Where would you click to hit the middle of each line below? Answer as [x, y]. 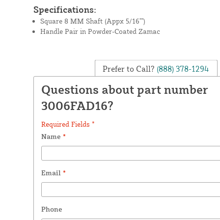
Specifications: [65, 9]
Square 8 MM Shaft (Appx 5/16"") [93, 21]
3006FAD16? [77, 105]
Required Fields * [68, 124]
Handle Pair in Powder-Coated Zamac [100, 31]
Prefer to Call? [129, 69]
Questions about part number [124, 89]
